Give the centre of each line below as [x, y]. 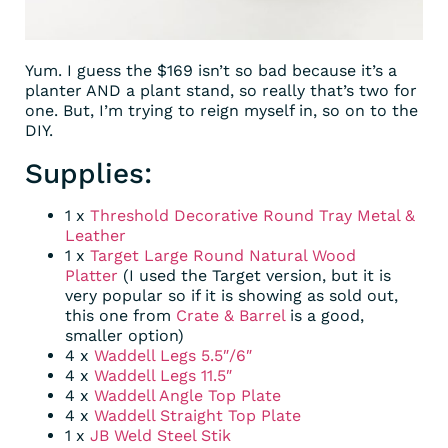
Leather [95, 235]
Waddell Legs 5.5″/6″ [173, 355]
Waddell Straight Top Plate [197, 415]
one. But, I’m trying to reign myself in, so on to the [221, 110]
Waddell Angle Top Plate [187, 395]
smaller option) [124, 335]
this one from [120, 315]
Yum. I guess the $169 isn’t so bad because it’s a [211, 70]
